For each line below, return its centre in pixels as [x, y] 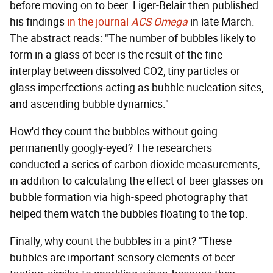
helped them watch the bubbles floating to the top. [129, 214]
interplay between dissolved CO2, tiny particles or [125, 71]
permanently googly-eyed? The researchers [111, 148]
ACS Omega [159, 22]
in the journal [99, 22]
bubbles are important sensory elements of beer [122, 257]
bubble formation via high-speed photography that [129, 197]
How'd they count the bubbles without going [114, 131]
